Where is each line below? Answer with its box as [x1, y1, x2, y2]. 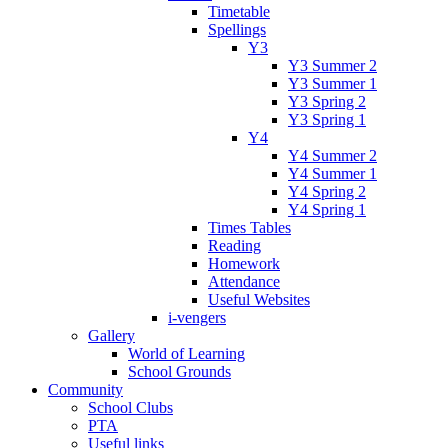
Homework [208, 254, 280, 272]
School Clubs [88, 398, 173, 416]
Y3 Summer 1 [288, 74, 377, 92]
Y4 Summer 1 [288, 164, 377, 182]
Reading [208, 236, 261, 254]
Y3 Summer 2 [288, 56, 377, 74]
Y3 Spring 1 [288, 110, 366, 128]
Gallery [88, 326, 135, 344]
